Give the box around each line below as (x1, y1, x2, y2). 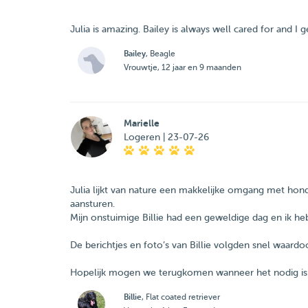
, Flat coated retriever (141, 292, 220, 302)
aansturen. (70, 199, 115, 209)
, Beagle (145, 49, 175, 58)
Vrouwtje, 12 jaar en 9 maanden (123, 63, 241, 72)
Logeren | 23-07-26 (123, 132, 209, 142)
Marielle (123, 118, 159, 129)
